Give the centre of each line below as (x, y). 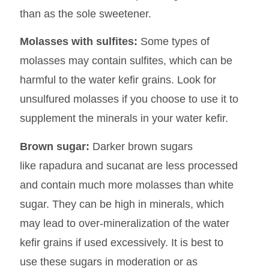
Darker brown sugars (142, 146)
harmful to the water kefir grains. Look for (118, 80)
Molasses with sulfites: (78, 42)
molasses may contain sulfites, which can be (126, 61)
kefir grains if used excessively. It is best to (121, 242)
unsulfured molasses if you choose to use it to (129, 99)
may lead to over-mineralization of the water (124, 223)
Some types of (173, 42)
